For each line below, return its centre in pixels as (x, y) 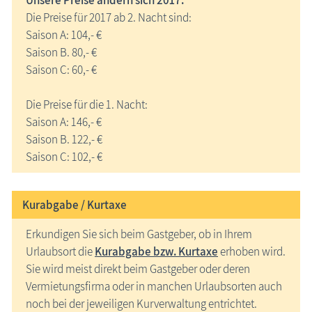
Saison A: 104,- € (64, 35)
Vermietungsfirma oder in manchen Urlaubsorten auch (154, 286)
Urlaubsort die (60, 251)
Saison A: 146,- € (64, 122)
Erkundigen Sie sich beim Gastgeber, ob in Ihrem (139, 234)
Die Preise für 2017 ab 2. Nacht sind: (109, 18)
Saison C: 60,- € (61, 70)
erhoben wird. (252, 251)
